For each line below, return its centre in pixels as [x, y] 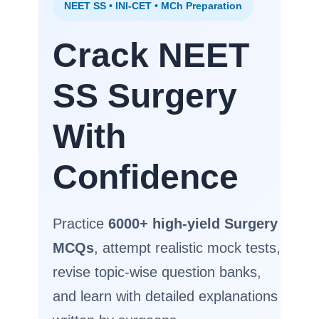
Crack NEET [151, 55]
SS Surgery [145, 96]
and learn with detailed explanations [165, 296]
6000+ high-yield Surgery [193, 224]
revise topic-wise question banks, [157, 272]
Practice [80, 224]
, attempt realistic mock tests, [187, 248]
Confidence [146, 177]
